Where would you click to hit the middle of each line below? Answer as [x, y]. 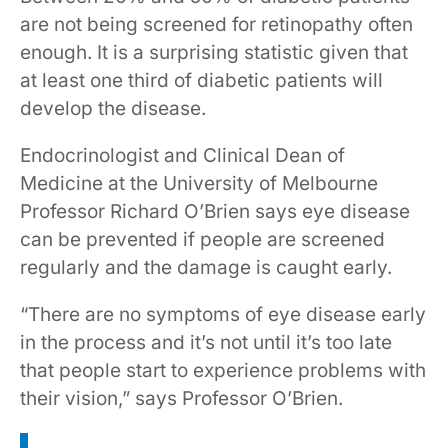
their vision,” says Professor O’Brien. [181, 398]
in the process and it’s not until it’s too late [206, 342]
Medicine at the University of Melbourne [199, 183]
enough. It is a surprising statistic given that [214, 52]
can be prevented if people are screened [202, 239]
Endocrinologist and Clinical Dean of [182, 155]
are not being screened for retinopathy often [216, 24]
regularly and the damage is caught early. [206, 267]
